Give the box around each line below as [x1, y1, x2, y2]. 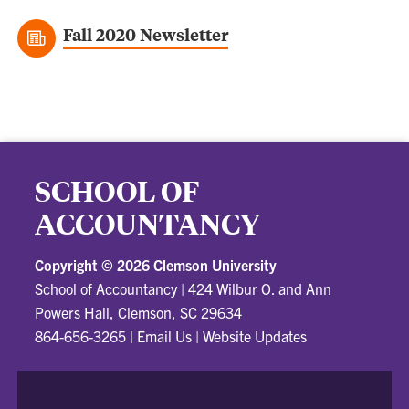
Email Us [137, 326, 193, 345]
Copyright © [35, 255, 118, 274]
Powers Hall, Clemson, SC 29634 [35, 302, 243, 321]
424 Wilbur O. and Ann [188, 278, 332, 298]
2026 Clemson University [117, 255, 278, 274]
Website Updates [203, 326, 308, 345]
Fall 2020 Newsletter [63, 23, 229, 46]
